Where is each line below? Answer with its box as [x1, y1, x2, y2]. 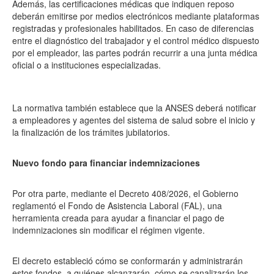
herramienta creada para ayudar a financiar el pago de [12, 212, 224, 224]
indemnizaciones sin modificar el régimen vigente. [12, 224, 205, 236]
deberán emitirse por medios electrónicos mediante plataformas [12, 10, 259, 22]
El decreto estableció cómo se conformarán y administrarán [12, 254, 243, 267]
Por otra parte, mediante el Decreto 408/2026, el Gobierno [12, 187, 239, 199]
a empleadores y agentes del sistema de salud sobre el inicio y [12, 114, 255, 126]
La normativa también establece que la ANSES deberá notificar [12, 102, 256, 114]
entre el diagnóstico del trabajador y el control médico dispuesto [12, 34, 259, 46]
